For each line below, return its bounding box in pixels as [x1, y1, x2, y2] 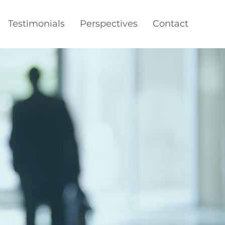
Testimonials [8, 18, 65, 29]
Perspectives [80, 18, 138, 29]
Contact [153, 18, 188, 29]
